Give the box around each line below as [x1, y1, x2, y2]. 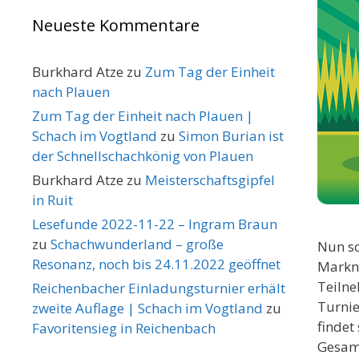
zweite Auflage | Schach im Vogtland [32, 299, 263, 317]
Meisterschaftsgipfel [145, 171, 275, 189]
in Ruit [32, 191, 73, 209]
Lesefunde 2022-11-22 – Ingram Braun [32, 215, 277, 233]
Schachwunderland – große [50, 235, 224, 253]
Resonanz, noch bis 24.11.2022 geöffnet [32, 255, 280, 273]
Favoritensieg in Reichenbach [32, 319, 216, 337]
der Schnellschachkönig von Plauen [32, 147, 253, 165]
